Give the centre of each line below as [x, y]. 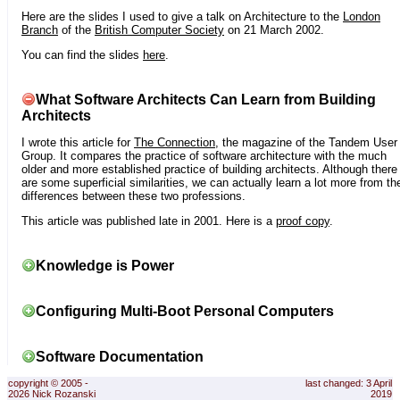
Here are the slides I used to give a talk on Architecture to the [182, 16]
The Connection [175, 142]
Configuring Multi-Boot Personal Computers [185, 311]
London [362, 16]
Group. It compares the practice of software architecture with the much [204, 155]
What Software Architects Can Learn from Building [206, 99]
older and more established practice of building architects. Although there [209, 169]
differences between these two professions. [133, 196]
